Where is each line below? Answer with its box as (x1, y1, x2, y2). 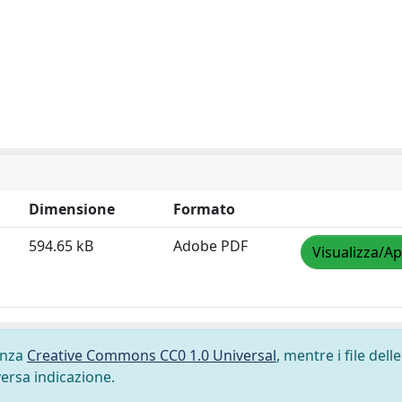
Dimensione (29, 199, 115, 219)
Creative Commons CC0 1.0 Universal (27, 345, 276, 365)
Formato (173, 199, 235, 219)
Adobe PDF (173, 236, 248, 256)
